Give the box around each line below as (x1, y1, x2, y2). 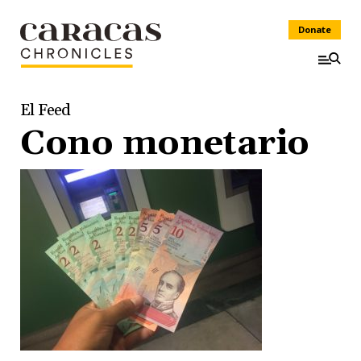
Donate (298, 23, 331, 35)
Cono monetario (20, 122, 309, 166)
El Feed (20, 100, 71, 121)
